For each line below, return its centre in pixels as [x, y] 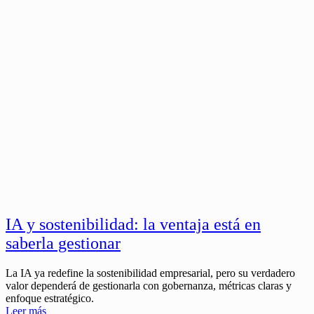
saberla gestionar [63, 244]
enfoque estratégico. [50, 299]
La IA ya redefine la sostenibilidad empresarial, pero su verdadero [150, 273]
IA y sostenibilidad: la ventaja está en [133, 225]
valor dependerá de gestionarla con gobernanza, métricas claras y [149, 286]
